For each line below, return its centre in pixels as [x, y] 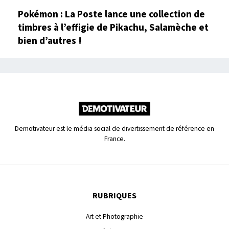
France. [114, 139]
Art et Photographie [114, 217]
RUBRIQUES [114, 196]
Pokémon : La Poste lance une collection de [111, 15]
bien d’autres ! [50, 41]
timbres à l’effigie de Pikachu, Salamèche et [113, 28]
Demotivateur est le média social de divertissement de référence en [114, 129]
